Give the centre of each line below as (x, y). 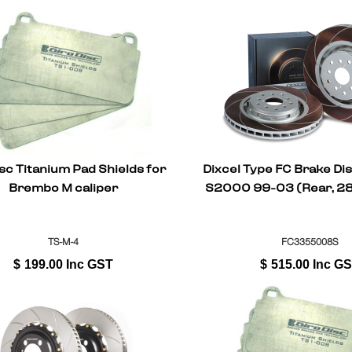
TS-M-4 (64, 241)
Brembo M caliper (64, 188)
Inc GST (90, 264)
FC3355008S (310, 241)
